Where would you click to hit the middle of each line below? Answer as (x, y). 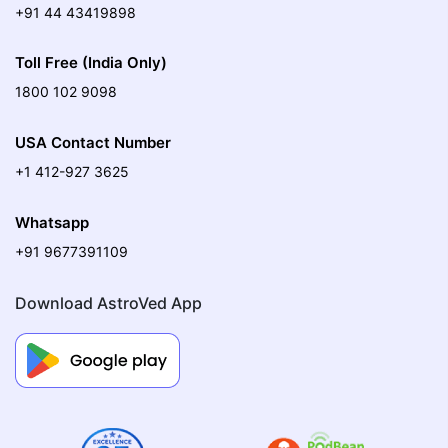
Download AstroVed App (108, 302)
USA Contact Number (93, 143)
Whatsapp (52, 222)
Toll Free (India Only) (91, 63)
